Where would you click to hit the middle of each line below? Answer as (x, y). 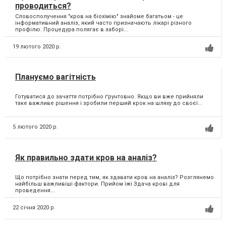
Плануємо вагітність (55, 77)
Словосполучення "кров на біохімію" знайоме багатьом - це (99, 17)
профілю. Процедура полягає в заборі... (72, 30)
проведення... (35, 190)
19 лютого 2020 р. (37, 47)
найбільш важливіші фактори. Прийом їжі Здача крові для (97, 184)
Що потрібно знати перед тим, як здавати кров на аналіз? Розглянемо (115, 177)
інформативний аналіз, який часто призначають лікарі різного (103, 23)
